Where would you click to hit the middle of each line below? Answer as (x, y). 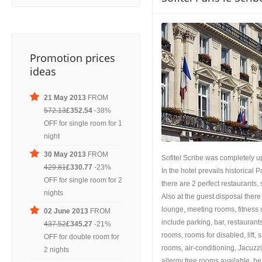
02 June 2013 (66, 211)
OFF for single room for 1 (83, 123)
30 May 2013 (65, 154)
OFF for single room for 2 (83, 180)
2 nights (56, 250)
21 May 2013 (65, 98)
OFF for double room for (82, 237)
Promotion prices (73, 58)
